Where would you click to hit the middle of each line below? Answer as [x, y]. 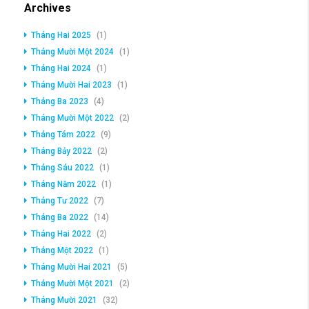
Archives [48, 8]
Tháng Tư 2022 [60, 201]
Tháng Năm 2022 [63, 185]
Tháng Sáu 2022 [62, 168]
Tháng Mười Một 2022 [72, 118]
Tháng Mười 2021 [64, 300]
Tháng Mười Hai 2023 [71, 85]
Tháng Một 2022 [62, 251]
